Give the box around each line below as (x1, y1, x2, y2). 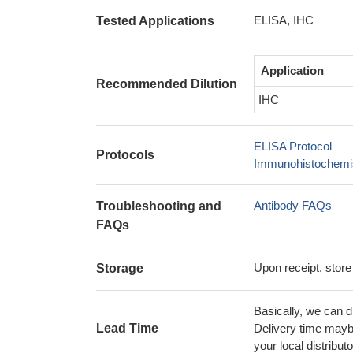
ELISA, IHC (254, 13, 314, 27)
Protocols (96, 148, 154, 162)
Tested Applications (96, 14, 214, 28)
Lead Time (96, 321, 158, 335)
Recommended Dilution (96, 77, 237, 91)
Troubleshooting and (96, 199, 221, 213)
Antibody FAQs (254, 199, 332, 212)
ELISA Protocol (254, 139, 332, 153)
